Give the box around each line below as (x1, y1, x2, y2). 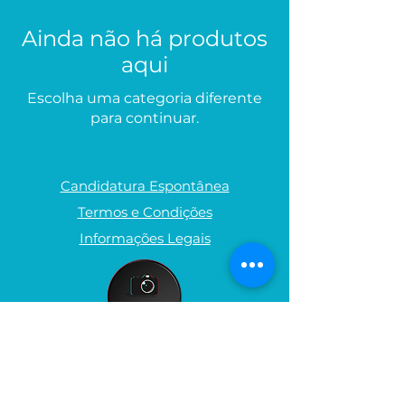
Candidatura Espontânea (60, 177, 230, 195)
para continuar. (90, 109, 199, 127)
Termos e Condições (77, 203, 212, 221)
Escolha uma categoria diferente (27, 89, 262, 108)
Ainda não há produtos (22, 25, 268, 52)
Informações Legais (79, 230, 211, 248)
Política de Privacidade (68, 379, 221, 397)
